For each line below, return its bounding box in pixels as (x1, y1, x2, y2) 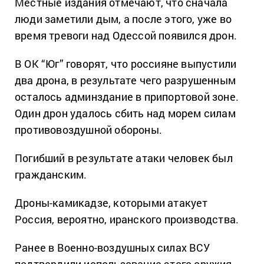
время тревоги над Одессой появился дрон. (15, 28, 237, 43)
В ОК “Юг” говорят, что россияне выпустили (15, 57, 237, 71)
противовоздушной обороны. (15, 123, 162, 137)
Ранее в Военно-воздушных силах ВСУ (15, 240, 210, 255)
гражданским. (15, 167, 87, 182)
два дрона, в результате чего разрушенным (15, 73, 236, 88)
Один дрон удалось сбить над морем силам (15, 106, 236, 121)
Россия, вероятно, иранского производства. (15, 212, 239, 227)
